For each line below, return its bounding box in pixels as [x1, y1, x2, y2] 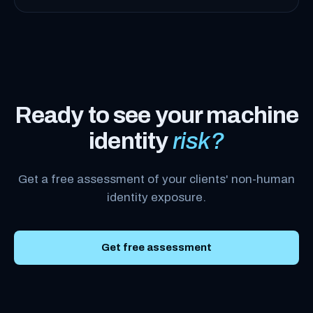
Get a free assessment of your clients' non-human [18, 172, 295, 186]
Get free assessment [101, 241, 212, 253]
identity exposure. [107, 190, 206, 204]
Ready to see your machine [14, 101, 299, 128]
